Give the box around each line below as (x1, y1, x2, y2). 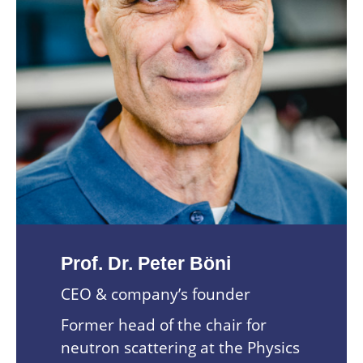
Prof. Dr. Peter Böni (61, 253, 231, 274)
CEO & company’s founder (61, 283, 250, 305)
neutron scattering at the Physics (61, 336, 300, 358)
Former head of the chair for (61, 314, 267, 335)
